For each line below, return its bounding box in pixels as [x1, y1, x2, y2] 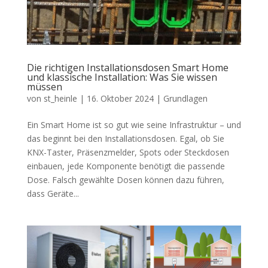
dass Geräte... [26, 187, 79, 199]
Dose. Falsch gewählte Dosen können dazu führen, [26, 173, 224, 185]
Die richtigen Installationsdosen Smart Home [26, 60, 229, 74]
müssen [26, 80, 62, 93]
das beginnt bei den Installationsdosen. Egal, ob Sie [26, 132, 224, 144]
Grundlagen [163, 92, 208, 104]
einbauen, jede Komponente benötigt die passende [26, 160, 225, 172]
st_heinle [43, 92, 77, 104]
